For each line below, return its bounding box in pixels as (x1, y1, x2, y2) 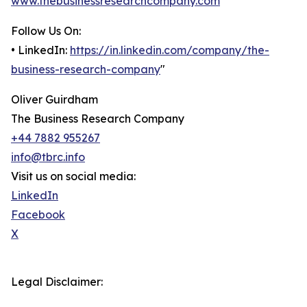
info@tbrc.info (11, 150, 85, 164)
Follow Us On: (11, 24, 81, 38)
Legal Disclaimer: (11, 275, 103, 289)
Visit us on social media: (11, 169, 136, 184)
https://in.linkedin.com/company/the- (70, 43, 269, 58)
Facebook (11, 208, 65, 222)
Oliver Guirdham (11, 93, 98, 107)
